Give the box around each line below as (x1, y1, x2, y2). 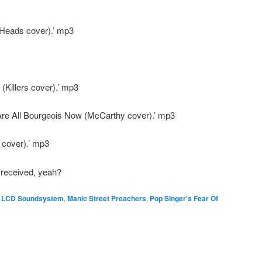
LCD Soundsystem (1, 193, 64, 204)
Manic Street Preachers (67, 193, 146, 204)
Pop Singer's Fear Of (150, 193, 218, 204)
